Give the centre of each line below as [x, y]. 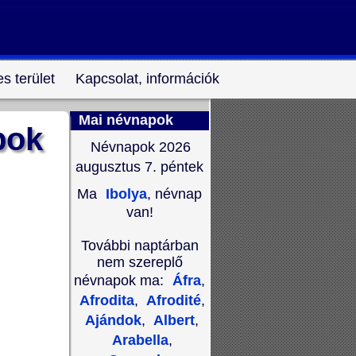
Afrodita [106, 300]
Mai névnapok [126, 120]
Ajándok [113, 320]
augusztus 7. [116, 167]
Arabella [140, 340]
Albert [172, 320]
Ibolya [124, 194]
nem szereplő [139, 262]
